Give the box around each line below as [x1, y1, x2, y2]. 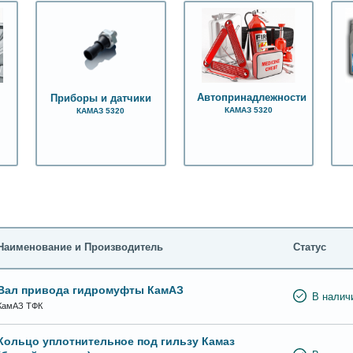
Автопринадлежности [196, 91, 307, 103]
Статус [293, 242, 326, 254]
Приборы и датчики [50, 92, 151, 104]
